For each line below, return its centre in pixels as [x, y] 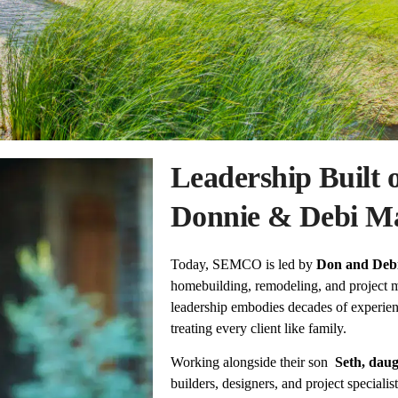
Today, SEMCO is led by [243, 264]
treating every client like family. [259, 328]
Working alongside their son [251, 362]
